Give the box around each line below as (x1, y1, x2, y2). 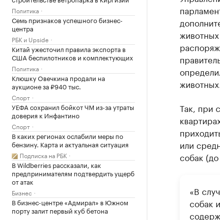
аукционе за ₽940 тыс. (12, 81, 81, 91)
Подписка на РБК (20, 150, 67, 160)
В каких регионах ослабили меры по (12, 131, 123, 140)
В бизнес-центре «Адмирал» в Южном (12, 197, 128, 207)
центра (12, 23, 33, 33)
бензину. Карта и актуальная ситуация (12, 139, 129, 149)
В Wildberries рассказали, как (12, 160, 101, 169)
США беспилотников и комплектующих (12, 52, 133, 62)
